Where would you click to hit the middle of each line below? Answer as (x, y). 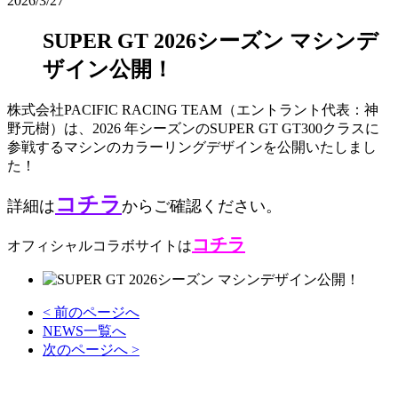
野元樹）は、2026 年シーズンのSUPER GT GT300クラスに (193, 128)
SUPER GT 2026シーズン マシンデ (211, 40)
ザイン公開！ (108, 69)
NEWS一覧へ (84, 330)
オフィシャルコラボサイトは (99, 245)
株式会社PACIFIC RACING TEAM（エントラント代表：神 (193, 109)
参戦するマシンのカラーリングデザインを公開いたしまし (192, 147)
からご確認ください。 (202, 206)
